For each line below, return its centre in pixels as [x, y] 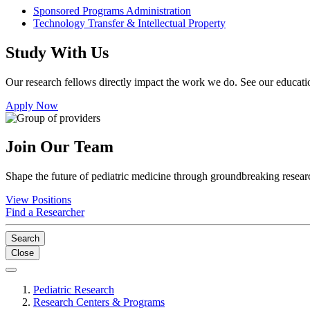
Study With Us [57, 52]
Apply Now [32, 105]
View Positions [38, 200]
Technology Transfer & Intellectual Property [129, 23]
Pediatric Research [74, 290]
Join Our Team [60, 147]
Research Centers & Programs [99, 302]
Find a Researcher [45, 212]
